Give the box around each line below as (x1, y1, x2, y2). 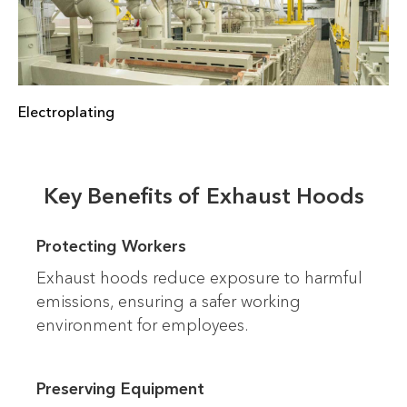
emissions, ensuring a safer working (36, 292, 301, 313)
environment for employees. (36, 315, 248, 336)
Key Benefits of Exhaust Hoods (43, 183, 364, 210)
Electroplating (18, 103, 114, 122)
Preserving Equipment (36, 379, 204, 400)
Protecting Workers (36, 236, 186, 257)
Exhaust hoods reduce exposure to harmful (36, 268, 362, 289)
